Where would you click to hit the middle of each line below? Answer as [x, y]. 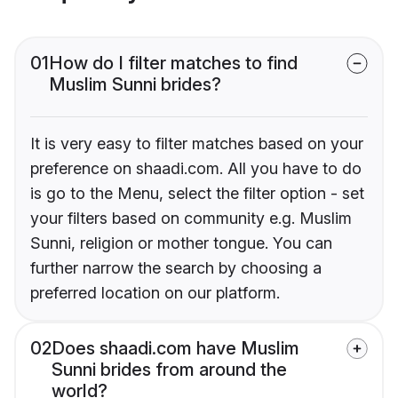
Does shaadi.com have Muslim [175, 349]
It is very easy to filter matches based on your [197, 144]
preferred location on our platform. [155, 293]
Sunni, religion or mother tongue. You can [181, 243]
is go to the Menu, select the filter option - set [197, 194]
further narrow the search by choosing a [176, 268]
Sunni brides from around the [169, 370]
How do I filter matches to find [173, 64]
